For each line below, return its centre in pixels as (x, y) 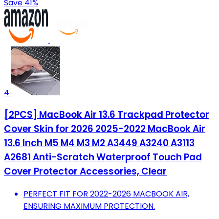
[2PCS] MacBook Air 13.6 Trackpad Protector (107, 115)
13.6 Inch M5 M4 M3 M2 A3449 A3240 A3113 (99, 143)
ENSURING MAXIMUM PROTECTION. (89, 206)
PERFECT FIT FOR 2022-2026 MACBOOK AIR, (106, 194)
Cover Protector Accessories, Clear (85, 172)
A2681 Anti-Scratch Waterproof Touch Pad (103, 157)
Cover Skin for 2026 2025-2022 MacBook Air (105, 129)
